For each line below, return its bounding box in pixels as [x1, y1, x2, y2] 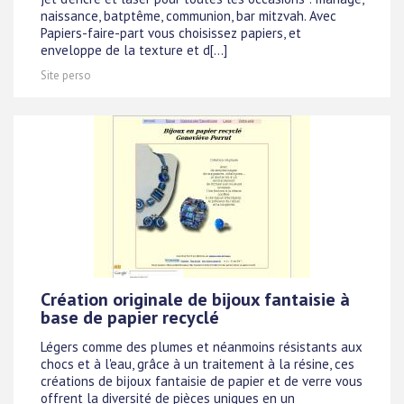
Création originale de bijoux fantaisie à [41, 288, 350, 312]
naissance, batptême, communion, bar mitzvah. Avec [41, 6, 336, 24]
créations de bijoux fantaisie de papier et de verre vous [41, 372, 363, 390]
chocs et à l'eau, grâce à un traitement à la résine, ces [41, 354, 354, 372]
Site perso [41, 68, 91, 84]
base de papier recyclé [41, 306, 219, 330]
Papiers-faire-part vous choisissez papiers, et [41, 23, 301, 41]
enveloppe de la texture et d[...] [41, 41, 227, 59]
